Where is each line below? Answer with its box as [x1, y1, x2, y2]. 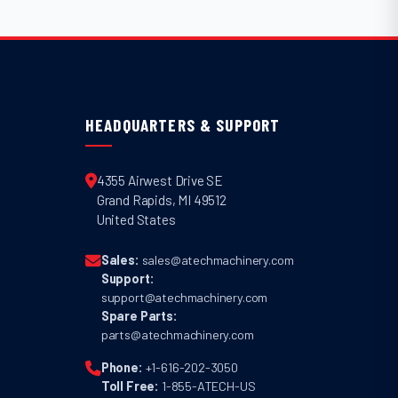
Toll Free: [100, 378, 160, 394]
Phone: [100, 359, 143, 375]
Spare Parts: [100, 307, 178, 323]
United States [96, 211, 176, 227]
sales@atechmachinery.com [141, 251, 294, 267]
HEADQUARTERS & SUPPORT [84, 115, 281, 136]
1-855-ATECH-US [161, 378, 256, 394]
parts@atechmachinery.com [100, 326, 254, 342]
